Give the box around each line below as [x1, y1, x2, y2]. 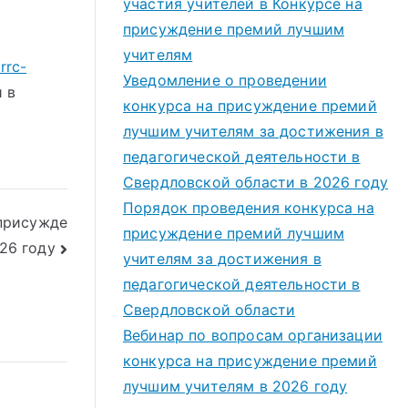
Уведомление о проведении [123, 71, 327, 89]
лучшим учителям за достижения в [123, 122, 383, 140]
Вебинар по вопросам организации [123, 326, 382, 344]
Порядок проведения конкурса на [123, 199, 374, 217]
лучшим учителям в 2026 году [123, 377, 348, 395]
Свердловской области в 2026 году [123, 173, 389, 191]
